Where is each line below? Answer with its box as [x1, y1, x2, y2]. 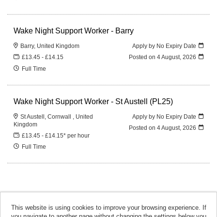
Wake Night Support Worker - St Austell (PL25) [14, 96, 173, 106]
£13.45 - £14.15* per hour [22, 132, 90, 139]
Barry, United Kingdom [20, 43, 80, 49]
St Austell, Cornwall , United [20, 113, 93, 120]
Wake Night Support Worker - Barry [14, 26, 134, 35]
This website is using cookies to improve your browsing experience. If [11, 203, 206, 211]
